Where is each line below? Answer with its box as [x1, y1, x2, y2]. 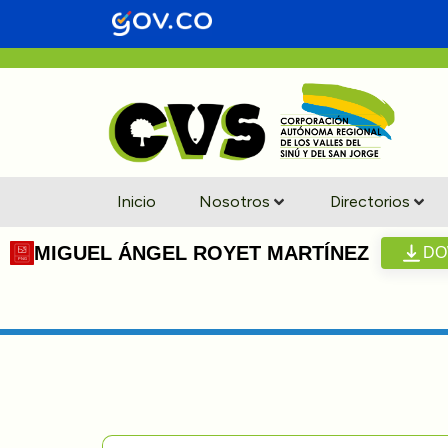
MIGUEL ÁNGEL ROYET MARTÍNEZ [34, 241, 369, 264]
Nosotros [198, 191, 270, 211]
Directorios [330, 191, 411, 211]
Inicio [117, 191, 156, 211]
